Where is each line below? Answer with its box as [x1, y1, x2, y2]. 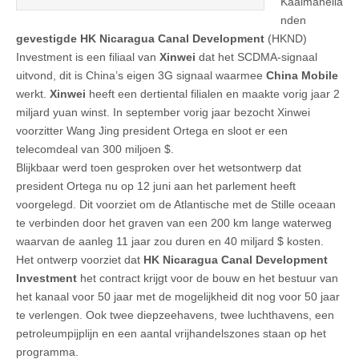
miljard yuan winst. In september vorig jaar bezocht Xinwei [16, 105, 310, 119]
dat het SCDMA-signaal [196, 50, 317, 63]
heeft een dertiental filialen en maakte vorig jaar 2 [86, 87, 340, 100]
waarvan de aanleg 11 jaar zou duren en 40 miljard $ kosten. [16, 234, 324, 248]
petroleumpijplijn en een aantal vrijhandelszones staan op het [16, 326, 326, 340]
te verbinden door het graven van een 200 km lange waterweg [16, 216, 332, 229]
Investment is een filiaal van [16, 50, 159, 63]
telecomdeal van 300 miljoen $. [16, 142, 174, 155]
